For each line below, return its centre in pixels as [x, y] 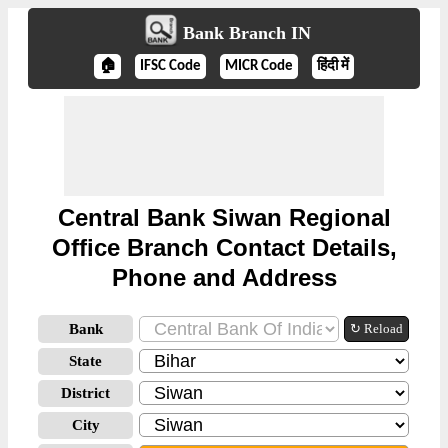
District [85, 393]
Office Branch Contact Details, [224, 247]
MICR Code [259, 66]
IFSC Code [170, 66]
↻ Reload [376, 328]
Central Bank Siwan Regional [224, 217]
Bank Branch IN [246, 33]
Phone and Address [224, 277]
